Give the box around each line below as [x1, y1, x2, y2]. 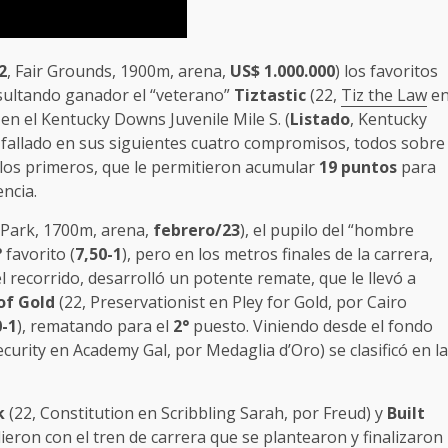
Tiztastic [234, 84, 306, 107]
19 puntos [319, 156, 397, 179]
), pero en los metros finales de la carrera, [122, 243, 433, 266]
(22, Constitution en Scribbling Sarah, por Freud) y [5, 402, 387, 425]
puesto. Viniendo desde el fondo [189, 315, 433, 338]
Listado [290, 108, 350, 131]
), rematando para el [17, 315, 173, 338]
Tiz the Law [341, 84, 427, 107]
